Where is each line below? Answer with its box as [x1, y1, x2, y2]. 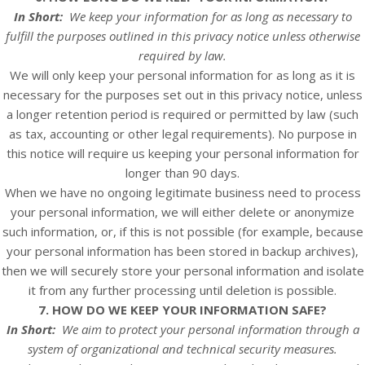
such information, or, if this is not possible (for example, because [2, 223, 363, 240]
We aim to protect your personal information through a [58, 321, 359, 337]
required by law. [139, 47, 226, 64]
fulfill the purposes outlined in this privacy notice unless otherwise [5, 28, 360, 44]
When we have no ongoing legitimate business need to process [4, 184, 361, 200]
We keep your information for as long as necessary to [65, 8, 352, 24]
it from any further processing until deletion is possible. [29, 282, 336, 298]
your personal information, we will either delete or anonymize [11, 204, 354, 220]
